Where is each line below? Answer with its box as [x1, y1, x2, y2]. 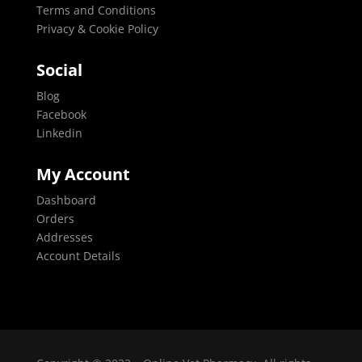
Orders [36, 211, 74, 227]
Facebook [36, 107, 86, 123]
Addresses [36, 229, 93, 246]
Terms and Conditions [36, 2, 156, 19]
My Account [36, 163, 130, 186]
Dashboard [36, 192, 96, 208]
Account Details [36, 248, 120, 264]
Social [36, 59, 82, 82]
